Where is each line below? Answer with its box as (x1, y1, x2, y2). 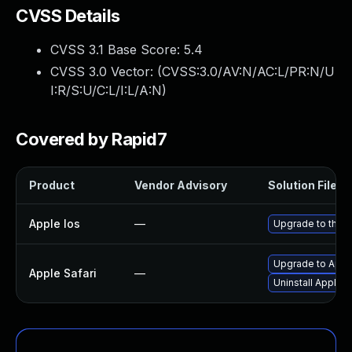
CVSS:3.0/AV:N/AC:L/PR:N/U (162, 64, 335, 79)
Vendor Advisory (134, 178, 227, 192)
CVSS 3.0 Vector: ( (50, 64, 162, 79)
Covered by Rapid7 (16, 129, 167, 149)
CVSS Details (16, 5, 120, 26)
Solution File (268, 178, 337, 192)
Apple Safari (29, 266, 97, 280)
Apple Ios (29, 217, 80, 230)
